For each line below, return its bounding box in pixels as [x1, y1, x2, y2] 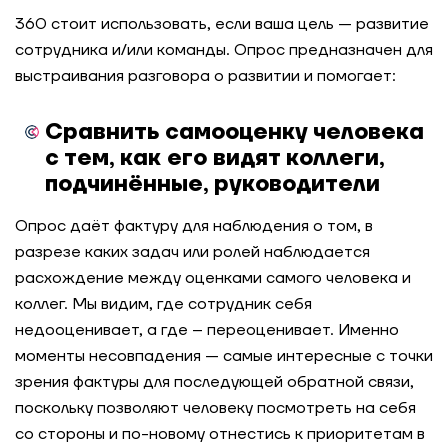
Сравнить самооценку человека [45, 118, 424, 146]
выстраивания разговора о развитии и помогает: [15, 66, 396, 86]
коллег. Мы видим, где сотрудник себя [15, 294, 312, 314]
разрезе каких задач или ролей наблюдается [15, 242, 370, 262]
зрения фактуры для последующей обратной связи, [15, 372, 414, 392]
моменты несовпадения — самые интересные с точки [15, 346, 433, 366]
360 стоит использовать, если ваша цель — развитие [15, 14, 429, 34]
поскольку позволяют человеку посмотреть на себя [15, 398, 416, 418]
